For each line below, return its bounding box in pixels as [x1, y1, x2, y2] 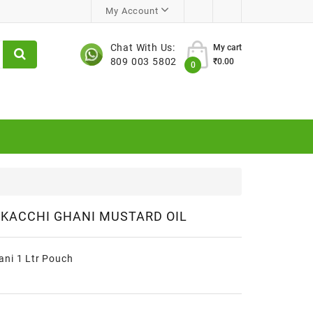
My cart [213, 43, 242, 52]
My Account [105, 6, 159, 16]
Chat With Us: [110, 42, 175, 53]
